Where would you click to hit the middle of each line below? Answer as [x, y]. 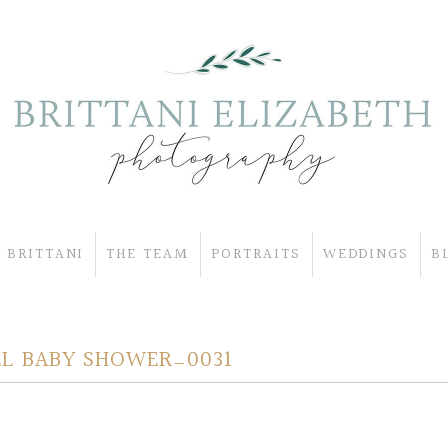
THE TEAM [148, 254]
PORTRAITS [256, 254]
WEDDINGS [366, 254]
